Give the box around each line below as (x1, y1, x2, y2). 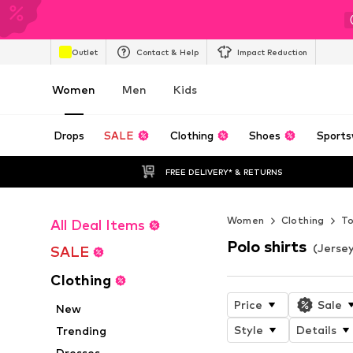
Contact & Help (136, 46, 199, 57)
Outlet (72, 46, 98, 57)
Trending (56, 324, 107, 337)
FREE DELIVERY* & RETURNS (165, 166, 283, 176)
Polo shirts (226, 236, 307, 256)
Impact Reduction (237, 46, 307, 57)
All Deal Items (50, 217, 145, 233)
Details (295, 322, 336, 336)
